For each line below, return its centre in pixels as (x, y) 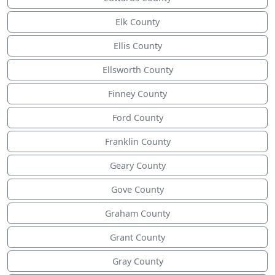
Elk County (137, 22)
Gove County (137, 190)
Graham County (137, 214)
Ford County (137, 118)
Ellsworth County (137, 70)
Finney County (137, 94)
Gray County (137, 261)
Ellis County (137, 46)
